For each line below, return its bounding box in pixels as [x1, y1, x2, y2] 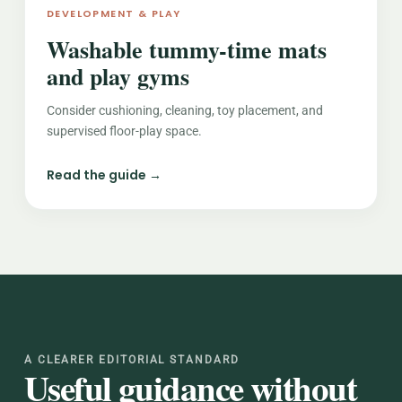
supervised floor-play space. [46, 124, 202, 138]
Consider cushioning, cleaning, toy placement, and [46, 103, 323, 118]
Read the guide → [46, 166, 162, 184]
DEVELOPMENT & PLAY [46, 6, 181, 21]
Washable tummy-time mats [46, 32, 327, 66]
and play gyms [46, 59, 189, 93]
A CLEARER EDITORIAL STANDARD [23, 354, 240, 366]
